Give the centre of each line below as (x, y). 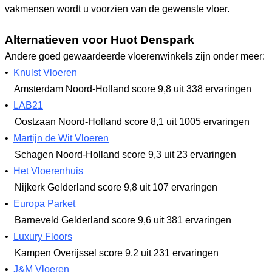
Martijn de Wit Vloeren (61, 138)
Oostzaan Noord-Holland (68, 122)
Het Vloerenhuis (48, 171)
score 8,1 (144, 122)
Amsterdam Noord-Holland (72, 89)
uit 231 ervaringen (178, 253)
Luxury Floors (43, 236)
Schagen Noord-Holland (67, 155)
